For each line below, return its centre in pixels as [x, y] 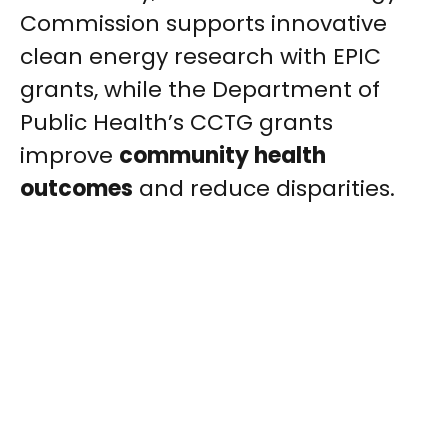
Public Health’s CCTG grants [176, 123]
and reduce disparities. [264, 189]
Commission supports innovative [203, 24]
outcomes [76, 189]
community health [222, 156]
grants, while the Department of [200, 90]
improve [69, 156]
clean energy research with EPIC [200, 57]
